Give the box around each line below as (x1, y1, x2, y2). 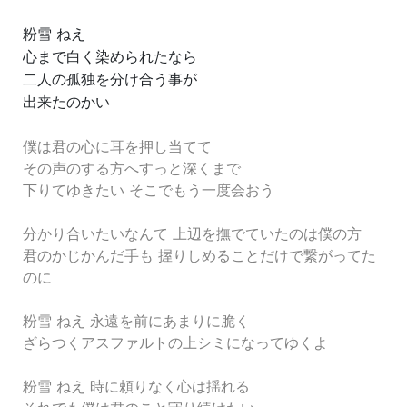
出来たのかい (23, 93, 110, 111)
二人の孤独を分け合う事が (23, 70, 197, 88)
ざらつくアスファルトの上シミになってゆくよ (23, 333, 328, 352)
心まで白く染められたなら (23, 47, 197, 65)
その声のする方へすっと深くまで (23, 159, 241, 177)
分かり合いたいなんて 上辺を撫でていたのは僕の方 (23, 224, 362, 243)
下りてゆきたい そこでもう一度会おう (23, 181, 274, 199)
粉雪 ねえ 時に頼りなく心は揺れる (23, 377, 250, 395)
